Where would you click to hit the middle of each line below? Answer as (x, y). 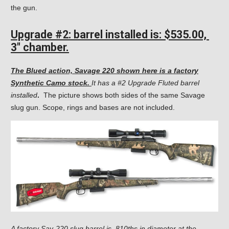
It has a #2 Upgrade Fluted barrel (145, 83)
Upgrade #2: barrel (58, 34)
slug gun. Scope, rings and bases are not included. (93, 107)
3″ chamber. (40, 47)
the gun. (24, 7)
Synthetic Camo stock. (51, 83)
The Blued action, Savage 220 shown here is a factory (105, 70)
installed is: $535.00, (157, 34)
